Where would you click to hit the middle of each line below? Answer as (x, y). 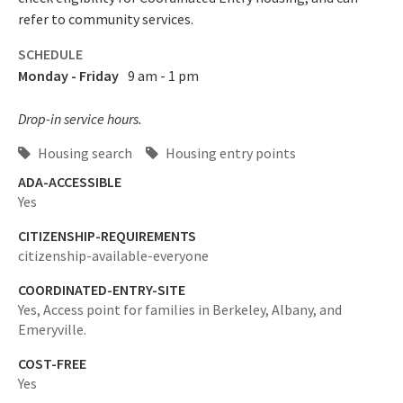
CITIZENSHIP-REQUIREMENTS (107, 236)
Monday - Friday (68, 76)
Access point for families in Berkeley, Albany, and (193, 309)
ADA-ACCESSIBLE (70, 182)
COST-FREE (52, 363)
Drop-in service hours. (80, 119)
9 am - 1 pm (163, 76)
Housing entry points (229, 153)
